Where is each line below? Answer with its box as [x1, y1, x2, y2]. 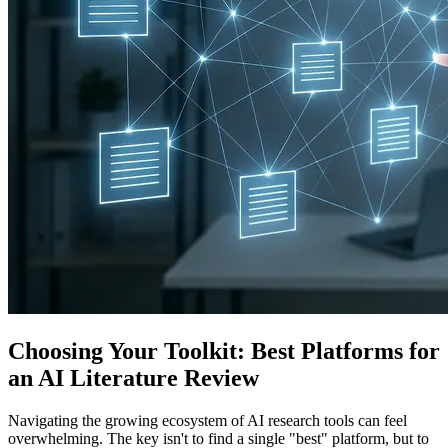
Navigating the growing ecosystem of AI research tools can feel [8, 411, 407, 429]
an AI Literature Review [8, 364, 259, 391]
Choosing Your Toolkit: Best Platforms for [8, 337, 440, 364]
